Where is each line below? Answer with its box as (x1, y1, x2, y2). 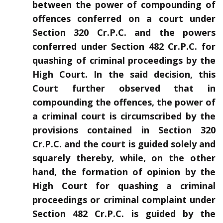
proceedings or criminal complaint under (32, 194, 216, 206)
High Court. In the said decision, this (32, 68, 216, 81)
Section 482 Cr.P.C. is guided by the (32, 208, 216, 220)
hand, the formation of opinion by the (32, 166, 216, 178)
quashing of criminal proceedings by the (32, 54, 216, 67)
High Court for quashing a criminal (32, 180, 216, 192)
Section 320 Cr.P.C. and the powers (32, 26, 216, 39)
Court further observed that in (32, 82, 216, 95)
